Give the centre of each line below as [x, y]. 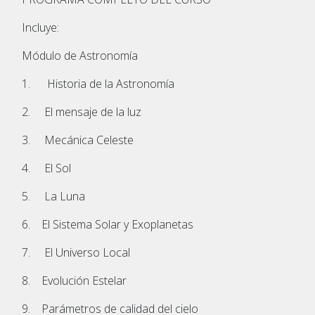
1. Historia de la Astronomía [98, 83]
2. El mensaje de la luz [82, 111]
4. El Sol [46, 168]
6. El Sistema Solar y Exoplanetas [108, 224]
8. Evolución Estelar [74, 280]
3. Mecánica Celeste [78, 140]
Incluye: [40, 27]
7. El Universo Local [76, 252]
